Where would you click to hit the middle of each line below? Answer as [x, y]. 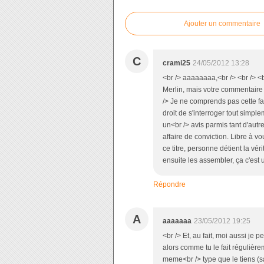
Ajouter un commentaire [222, 24]
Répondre [169, 184]
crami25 [176, 63]
